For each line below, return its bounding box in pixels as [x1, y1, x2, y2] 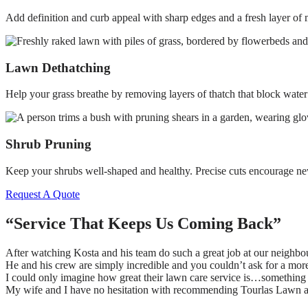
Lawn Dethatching [5, 60, 111, 75]
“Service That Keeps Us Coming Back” [5, 214, 281, 232]
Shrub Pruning [5, 136, 91, 151]
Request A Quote [5, 188, 80, 200]
